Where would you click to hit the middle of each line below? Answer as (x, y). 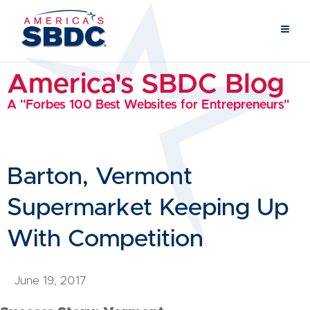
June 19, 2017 (50, 281)
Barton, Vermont (100, 177)
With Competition (105, 239)
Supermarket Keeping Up (148, 208)
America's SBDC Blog (146, 84)
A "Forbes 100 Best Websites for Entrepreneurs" (148, 105)
